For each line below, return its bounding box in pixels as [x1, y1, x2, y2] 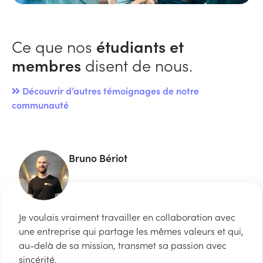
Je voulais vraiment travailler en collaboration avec [19, 210, 236, 223]
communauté [12, 97, 69, 111]
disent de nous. [81, 53, 193, 76]
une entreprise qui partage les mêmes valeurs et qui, [19, 224, 244, 237]
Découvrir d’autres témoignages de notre [20, 83, 199, 97]
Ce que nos [12, 34, 96, 57]
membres [12, 53, 81, 76]
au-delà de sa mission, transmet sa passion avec [19, 238, 227, 251]
